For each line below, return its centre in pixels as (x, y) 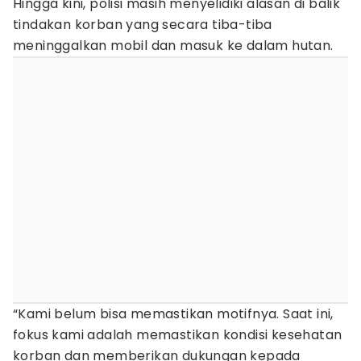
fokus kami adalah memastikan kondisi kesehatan (178, 335)
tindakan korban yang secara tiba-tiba (143, 25)
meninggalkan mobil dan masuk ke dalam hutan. (173, 46)
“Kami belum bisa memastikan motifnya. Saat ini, (173, 314)
